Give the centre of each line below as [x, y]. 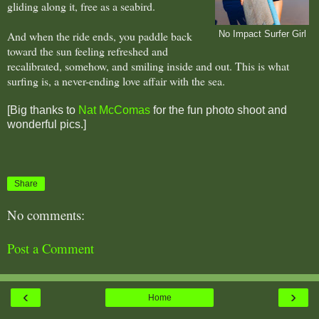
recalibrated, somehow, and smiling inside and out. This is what [148, 66]
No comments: [46, 215]
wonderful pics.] [47, 124]
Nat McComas [114, 110]
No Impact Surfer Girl [262, 34]
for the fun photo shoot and [219, 110]
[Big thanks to [43, 110]
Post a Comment [51, 249]
